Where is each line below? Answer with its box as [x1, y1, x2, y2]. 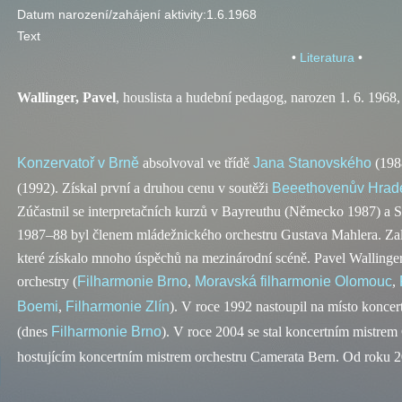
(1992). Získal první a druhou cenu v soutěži [17, 180, 272, 196]
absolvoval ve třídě [139, 155, 253, 170]
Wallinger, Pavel [17, 90, 116, 105]
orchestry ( [17, 274, 77, 289]
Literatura [299, 50, 354, 65]
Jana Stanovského [253, 155, 371, 170]
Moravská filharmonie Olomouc [195, 274, 392, 289]
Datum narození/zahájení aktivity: [17, 7, 206, 22]
